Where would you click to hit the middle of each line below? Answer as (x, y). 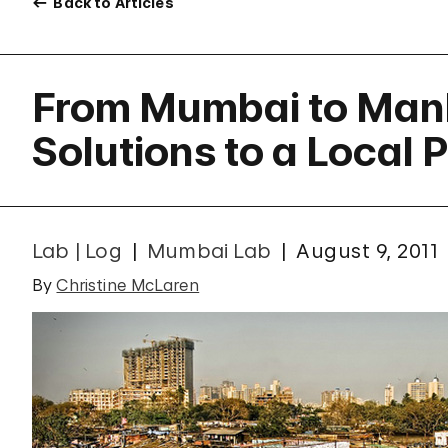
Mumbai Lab (209, 251)
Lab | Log (77, 251)
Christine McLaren (128, 285)
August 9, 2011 (367, 251)
